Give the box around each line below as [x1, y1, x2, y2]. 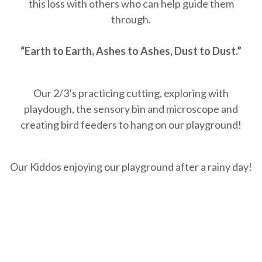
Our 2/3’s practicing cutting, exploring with [33, 87, 229, 100]
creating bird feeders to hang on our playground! [20, 118, 242, 132]
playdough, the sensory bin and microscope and [24, 102, 238, 116]
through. [111, 13, 151, 26]
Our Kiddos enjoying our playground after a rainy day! [10, 160, 252, 174]
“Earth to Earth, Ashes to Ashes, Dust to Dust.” [20, 44, 242, 58]
